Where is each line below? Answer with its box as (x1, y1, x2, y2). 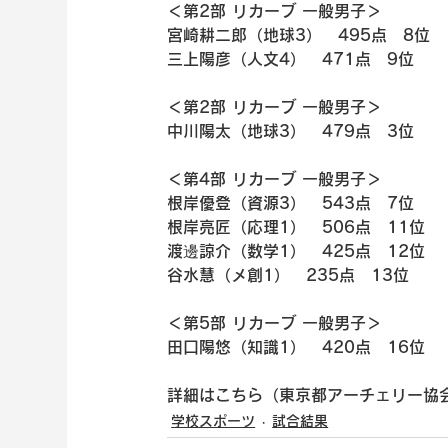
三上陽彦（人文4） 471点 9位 (167, 50, 415, 67)
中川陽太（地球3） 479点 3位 (167, 122, 415, 139)
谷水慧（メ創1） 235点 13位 (167, 266, 410, 283)
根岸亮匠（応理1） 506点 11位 (167, 218, 426, 235)
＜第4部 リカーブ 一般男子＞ (167, 170, 383, 187)
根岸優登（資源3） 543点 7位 (167, 194, 415, 211)
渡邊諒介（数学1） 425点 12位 (167, 242, 426, 259)
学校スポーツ (171, 414, 256, 429)
